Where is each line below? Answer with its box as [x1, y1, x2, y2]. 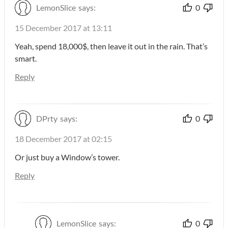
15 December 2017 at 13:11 [15, 22, 112, 33]
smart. [15, 53, 37, 63]
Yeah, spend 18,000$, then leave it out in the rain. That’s [15, 41, 208, 51]
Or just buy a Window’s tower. [15, 152, 120, 162]
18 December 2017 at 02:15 [15, 133, 112, 144]
